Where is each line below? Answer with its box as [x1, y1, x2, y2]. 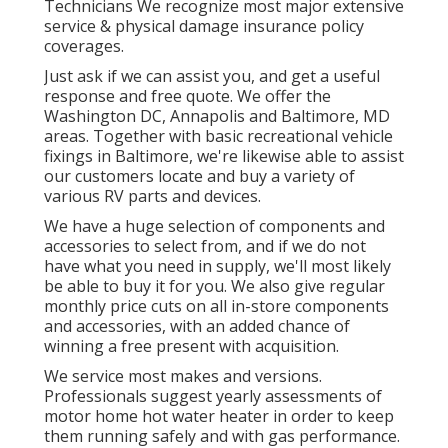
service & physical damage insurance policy [44, 14, 364, 37]
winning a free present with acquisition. [44, 334, 339, 357]
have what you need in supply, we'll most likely [44, 254, 391, 277]
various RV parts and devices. [44, 184, 261, 207]
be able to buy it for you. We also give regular [44, 274, 385, 297]
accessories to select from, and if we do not [44, 234, 366, 257]
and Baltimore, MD [245, 104, 390, 127]
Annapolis [170, 104, 245, 127]
